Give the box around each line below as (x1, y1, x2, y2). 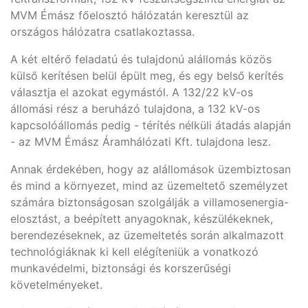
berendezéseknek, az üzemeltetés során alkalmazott (10, 228, 284, 242)
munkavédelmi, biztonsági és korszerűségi (10, 261, 231, 275)
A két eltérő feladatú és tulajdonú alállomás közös (10, 52, 272, 66)
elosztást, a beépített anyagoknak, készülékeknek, (10, 212, 273, 225)
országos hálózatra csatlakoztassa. (10, 25, 198, 38)
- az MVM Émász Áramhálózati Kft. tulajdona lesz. (10, 135, 274, 148)
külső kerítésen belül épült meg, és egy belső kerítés (10, 69, 283, 82)
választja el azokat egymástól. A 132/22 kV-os (10, 85, 253, 99)
